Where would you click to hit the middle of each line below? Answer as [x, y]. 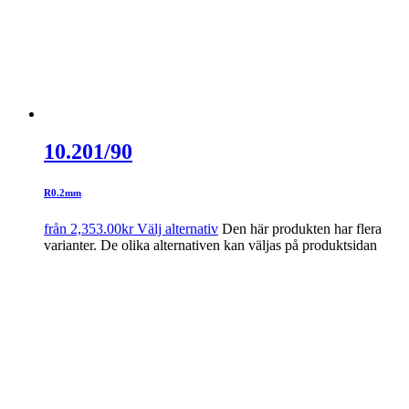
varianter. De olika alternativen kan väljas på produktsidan [210, 246]
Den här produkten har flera [302, 229]
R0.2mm [63, 193]
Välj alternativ [178, 229]
